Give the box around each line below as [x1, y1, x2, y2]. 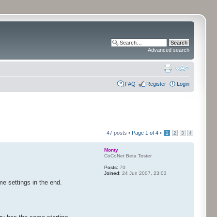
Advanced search [148, 47, 189, 53]
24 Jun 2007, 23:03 [120, 170, 167, 176]
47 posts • [107, 130, 132, 136]
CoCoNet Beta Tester [104, 153, 152, 158]
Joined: [104, 170, 121, 176]
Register [146, 80, 166, 87]
